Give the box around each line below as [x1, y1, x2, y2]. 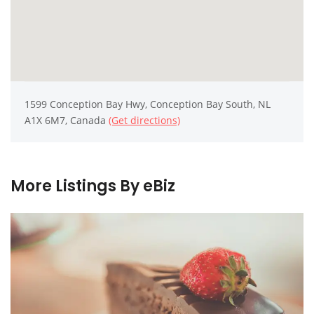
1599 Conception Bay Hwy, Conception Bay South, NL [25, 97, 271, 111]
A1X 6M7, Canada [25, 114, 109, 128]
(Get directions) [109, 114, 180, 128]
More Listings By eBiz [11, 175, 175, 198]
